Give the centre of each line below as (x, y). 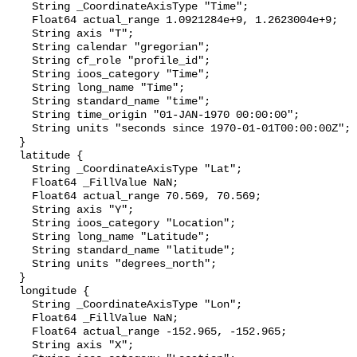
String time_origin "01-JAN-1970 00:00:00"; (19, 116)
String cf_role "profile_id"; (19, 61)
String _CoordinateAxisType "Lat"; (19, 170)
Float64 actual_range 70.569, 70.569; (19, 197)
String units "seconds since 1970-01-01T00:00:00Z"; (19, 129)
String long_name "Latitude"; (19, 237)
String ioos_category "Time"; (19, 75)
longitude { (13, 292)
